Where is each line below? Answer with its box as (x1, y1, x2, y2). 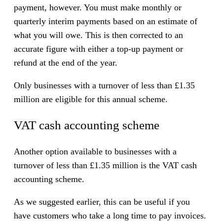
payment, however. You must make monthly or (14, 2, 182, 13)
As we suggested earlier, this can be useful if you (14, 197, 190, 207)
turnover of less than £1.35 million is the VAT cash (14, 160, 197, 171)
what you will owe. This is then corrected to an (14, 30, 183, 40)
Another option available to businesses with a (14, 147, 177, 157)
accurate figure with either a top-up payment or (14, 44, 183, 54)
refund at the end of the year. (14, 58, 117, 68)
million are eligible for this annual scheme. (14, 94, 168, 105)
